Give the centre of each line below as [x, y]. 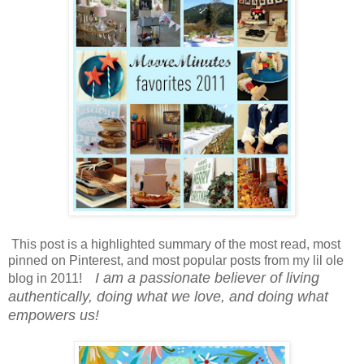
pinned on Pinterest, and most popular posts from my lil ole [176, 260]
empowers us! [56, 315]
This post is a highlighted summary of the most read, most [174, 244]
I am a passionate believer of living [207, 277]
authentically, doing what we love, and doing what [168, 296]
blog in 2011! [52, 278]
